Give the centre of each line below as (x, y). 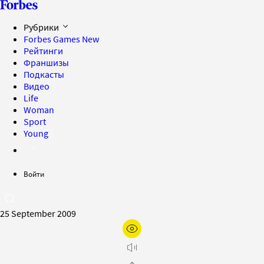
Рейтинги (43, 51)
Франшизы (46, 62)
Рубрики (42, 27)
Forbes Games (53, 39)
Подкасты (44, 74)
